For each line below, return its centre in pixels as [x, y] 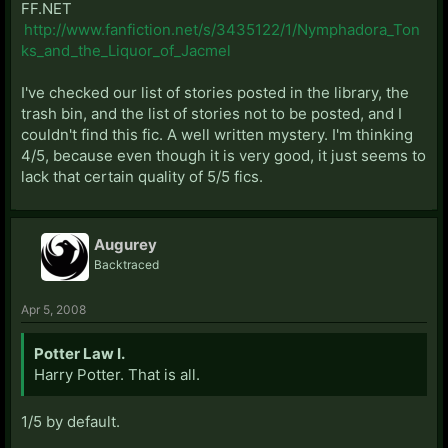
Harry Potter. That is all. [117, 374]
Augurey [125, 244]
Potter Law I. [79, 353]
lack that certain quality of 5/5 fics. [142, 176]
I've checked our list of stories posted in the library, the [215, 92]
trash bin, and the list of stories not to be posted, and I [211, 113]
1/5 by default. [70, 421]
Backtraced [126, 264]
